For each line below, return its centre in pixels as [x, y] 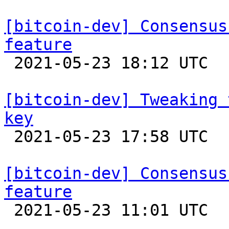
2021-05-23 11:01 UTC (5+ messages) [9, 210]
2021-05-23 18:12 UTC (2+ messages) [9, 63]
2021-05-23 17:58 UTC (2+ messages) [9, 136]
